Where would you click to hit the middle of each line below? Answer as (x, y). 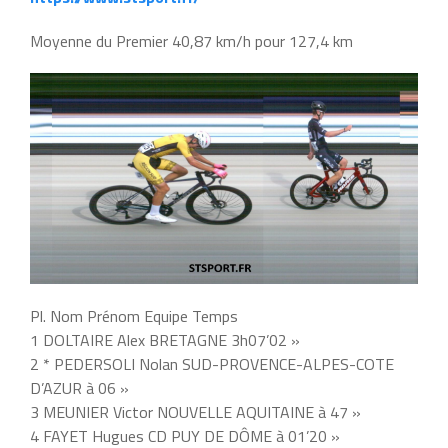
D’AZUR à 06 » (79, 388)
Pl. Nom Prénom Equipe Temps (134, 316)
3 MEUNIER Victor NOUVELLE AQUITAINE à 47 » (195, 412)
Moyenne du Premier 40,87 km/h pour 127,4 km (191, 41)
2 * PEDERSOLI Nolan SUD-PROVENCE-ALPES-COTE (212, 364)
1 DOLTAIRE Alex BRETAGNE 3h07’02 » (165, 340)
